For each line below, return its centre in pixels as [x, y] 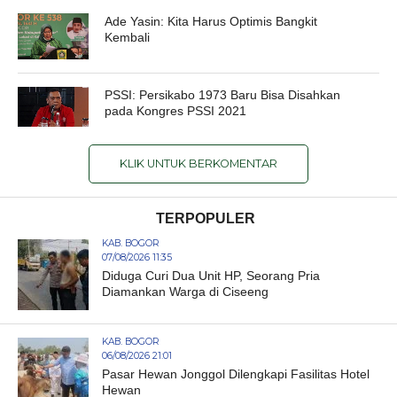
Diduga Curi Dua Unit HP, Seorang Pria [210, 275]
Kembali [128, 37]
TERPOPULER [205, 218]
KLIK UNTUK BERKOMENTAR [198, 163]
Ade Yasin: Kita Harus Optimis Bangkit [211, 21]
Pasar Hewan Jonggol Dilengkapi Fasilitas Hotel [235, 374]
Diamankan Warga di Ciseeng [185, 291]
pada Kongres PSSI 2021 [176, 110]
